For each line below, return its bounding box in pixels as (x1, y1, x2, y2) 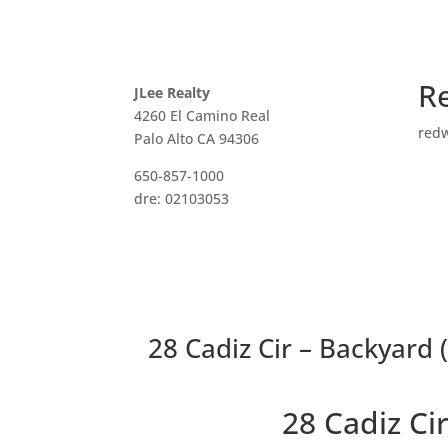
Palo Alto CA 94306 (134, 128, 260, 148)
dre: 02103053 (134, 188, 230, 208)
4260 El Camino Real (134, 105, 271, 125)
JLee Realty (134, 82, 211, 102)
